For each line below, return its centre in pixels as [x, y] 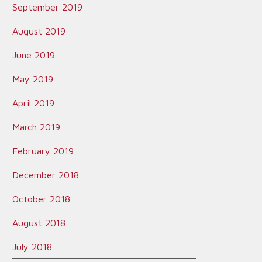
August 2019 [39, 31]
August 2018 [39, 223]
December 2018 [46, 175]
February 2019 [43, 151]
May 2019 [33, 79]
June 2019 [34, 55]
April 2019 [33, 103]
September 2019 [47, 7]
